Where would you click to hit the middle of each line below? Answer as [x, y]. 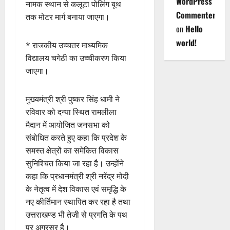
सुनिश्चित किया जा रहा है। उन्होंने [75, 164]
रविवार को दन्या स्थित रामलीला [71, 112]
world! [186, 43]
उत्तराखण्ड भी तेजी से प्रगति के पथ [76, 215]
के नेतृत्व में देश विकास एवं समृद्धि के [76, 189]
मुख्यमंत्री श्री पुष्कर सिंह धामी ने [73, 99]
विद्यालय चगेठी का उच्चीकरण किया [76, 58]
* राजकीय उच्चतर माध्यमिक [67, 45]
